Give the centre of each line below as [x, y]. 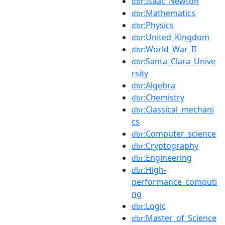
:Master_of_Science [180, 218]
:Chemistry [164, 97]
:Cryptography [171, 145]
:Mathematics [170, 13]
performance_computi [174, 182]
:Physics [159, 25]
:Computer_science [180, 133]
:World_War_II [170, 49]
